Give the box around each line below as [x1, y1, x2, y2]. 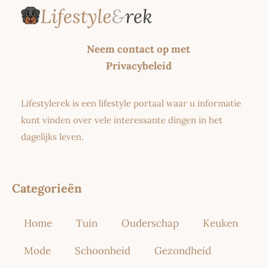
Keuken [203, 216, 238, 230]
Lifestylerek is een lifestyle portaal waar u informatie [21, 97, 241, 109]
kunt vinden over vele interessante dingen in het [21, 114, 223, 126]
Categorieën [12, 180, 82, 196]
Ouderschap [121, 216, 179, 230]
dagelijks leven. [21, 130, 84, 142]
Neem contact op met [87, 42, 190, 56]
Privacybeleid [105, 59, 172, 72]
